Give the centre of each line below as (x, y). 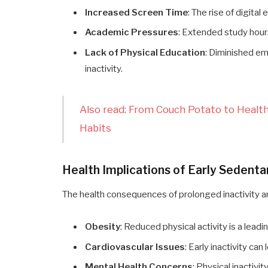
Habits (95, 128)
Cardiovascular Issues (135, 247)
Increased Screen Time (137, 12)
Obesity (103, 226)
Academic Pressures (132, 33)
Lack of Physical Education (145, 52)
